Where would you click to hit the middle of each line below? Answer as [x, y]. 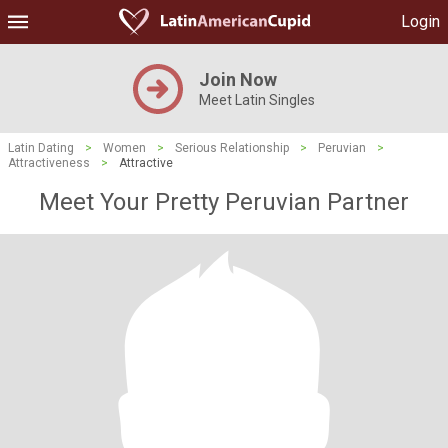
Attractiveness [49, 163]
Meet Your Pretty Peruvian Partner [224, 202]
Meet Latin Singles [257, 100]
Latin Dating [41, 148]
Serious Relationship [232, 148]
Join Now [238, 79]
